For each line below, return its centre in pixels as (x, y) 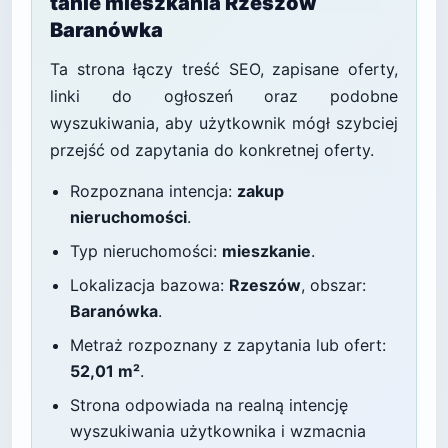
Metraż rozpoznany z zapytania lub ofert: (228, 345)
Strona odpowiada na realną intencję (209, 405)
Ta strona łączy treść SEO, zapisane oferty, (224, 69)
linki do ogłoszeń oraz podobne (224, 96)
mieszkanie (266, 251)
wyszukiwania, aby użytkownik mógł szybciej (224, 123)
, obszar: (333, 285)
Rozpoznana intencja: (153, 191)
